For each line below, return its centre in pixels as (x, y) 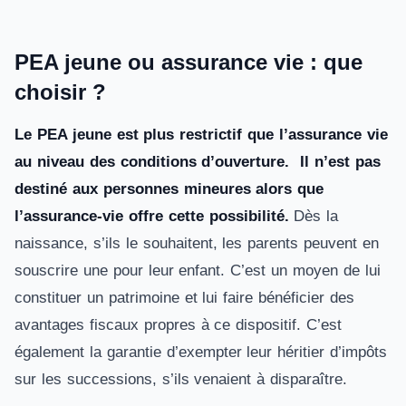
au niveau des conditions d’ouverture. (152, 162)
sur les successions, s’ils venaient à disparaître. (181, 379)
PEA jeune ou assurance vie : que (188, 62)
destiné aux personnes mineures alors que (169, 189)
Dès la (316, 216)
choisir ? (60, 92)
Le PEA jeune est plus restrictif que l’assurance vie (201, 135)
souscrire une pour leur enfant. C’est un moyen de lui (198, 271)
